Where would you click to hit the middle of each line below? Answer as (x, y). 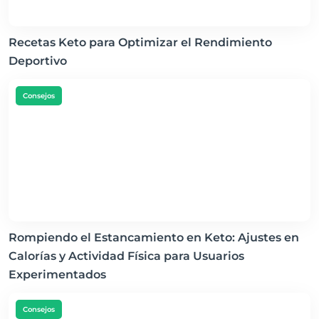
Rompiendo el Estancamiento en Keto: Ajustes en (154, 237)
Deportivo (38, 61)
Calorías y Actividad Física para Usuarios (126, 256)
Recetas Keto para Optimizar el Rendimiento (140, 42)
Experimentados (57, 274)
